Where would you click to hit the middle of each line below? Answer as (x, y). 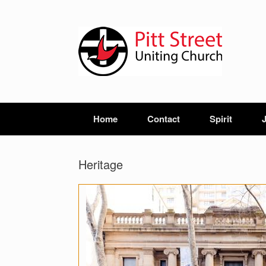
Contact (164, 119)
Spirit (221, 119)
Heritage (101, 164)
